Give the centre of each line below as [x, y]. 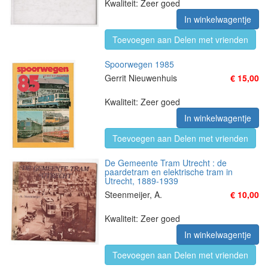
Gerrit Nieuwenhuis [141, 78]
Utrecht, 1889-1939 [141, 181]
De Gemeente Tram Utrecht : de [166, 163]
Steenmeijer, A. [133, 194]
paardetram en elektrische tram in [169, 172]
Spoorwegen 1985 [139, 64]
